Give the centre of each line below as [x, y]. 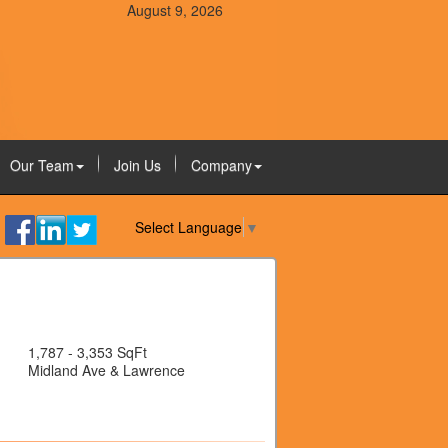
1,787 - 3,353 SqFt [87, 352]
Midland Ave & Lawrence [106, 370]
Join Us [137, 165]
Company [221, 165]
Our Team [41, 165]
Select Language [188, 227]
